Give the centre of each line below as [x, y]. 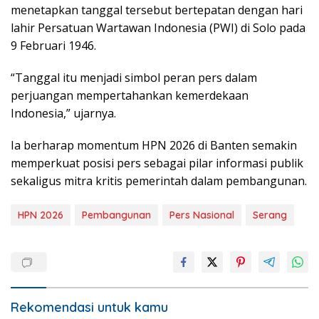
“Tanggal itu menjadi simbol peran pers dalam [134, 77]
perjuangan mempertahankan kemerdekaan [130, 95]
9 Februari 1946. [53, 45]
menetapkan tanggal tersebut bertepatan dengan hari [157, 10]
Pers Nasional [202, 215]
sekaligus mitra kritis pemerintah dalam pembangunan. [159, 181]
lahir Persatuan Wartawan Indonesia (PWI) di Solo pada [158, 27]
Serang [270, 215]
